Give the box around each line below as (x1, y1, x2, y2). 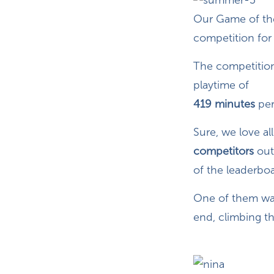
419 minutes (193, 97, 255, 111)
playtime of (193, 78, 252, 92)
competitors (193, 144, 257, 158)
